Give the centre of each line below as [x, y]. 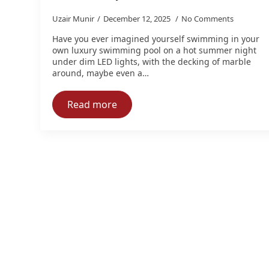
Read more [92, 104]
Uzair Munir [73, 18]
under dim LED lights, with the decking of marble [152, 61]
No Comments [207, 18]
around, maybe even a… [101, 73]
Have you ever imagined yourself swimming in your [156, 38]
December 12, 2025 [138, 18]
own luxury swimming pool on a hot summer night [154, 50]
